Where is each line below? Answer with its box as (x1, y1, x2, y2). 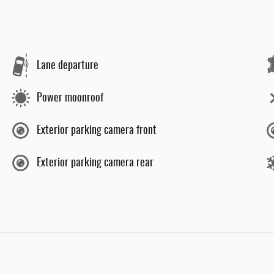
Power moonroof (37, 92, 103, 104)
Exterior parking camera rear (37, 157, 154, 169)
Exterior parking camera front (37, 125, 157, 136)
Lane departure (37, 60, 98, 72)
